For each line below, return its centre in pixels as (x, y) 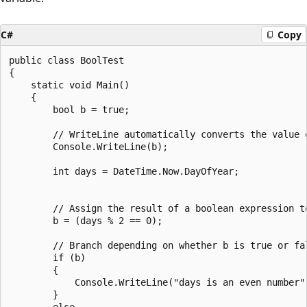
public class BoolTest (66, 60)
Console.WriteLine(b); (88, 146)
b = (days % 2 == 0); (86, 220)
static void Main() (69, 85)
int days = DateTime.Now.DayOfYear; (124, 171)
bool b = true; (69, 109)
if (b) (47, 257)
